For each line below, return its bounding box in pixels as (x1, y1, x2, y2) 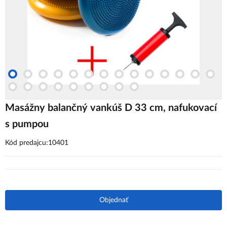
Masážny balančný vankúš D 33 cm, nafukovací (5, 103, 217, 113)
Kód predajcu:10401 (5, 139, 68, 146)
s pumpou (5, 119, 49, 129)
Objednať (99, 197, 128, 204)
